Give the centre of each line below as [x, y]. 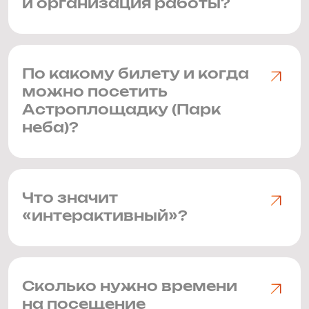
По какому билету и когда [136, 74]
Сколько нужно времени [130, 287]
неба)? [50, 128]
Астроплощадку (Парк [121, 110]
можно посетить [95, 92]
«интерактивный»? [105, 217]
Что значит [70, 199]
